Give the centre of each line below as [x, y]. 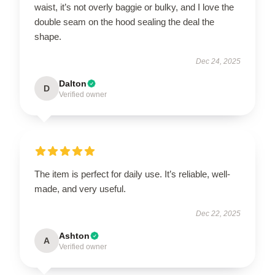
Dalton [73, 83]
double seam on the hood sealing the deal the [124, 21]
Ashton [74, 235]
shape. [48, 36]
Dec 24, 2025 [218, 61]
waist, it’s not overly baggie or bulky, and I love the [134, 7]
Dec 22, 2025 [218, 213]
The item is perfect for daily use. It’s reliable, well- [132, 174]
